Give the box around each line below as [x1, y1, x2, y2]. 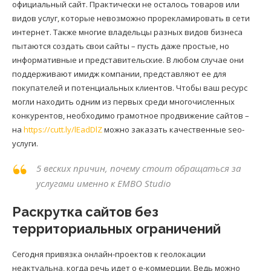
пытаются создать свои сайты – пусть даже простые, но [12, 41, 229, 52]
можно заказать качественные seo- [102, 124, 244, 135]
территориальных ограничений [12, 221, 221, 237]
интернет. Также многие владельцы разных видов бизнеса [12, 27, 243, 38]
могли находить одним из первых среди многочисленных [12, 96, 235, 108]
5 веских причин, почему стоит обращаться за [36, 162, 241, 175]
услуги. [12, 138, 38, 149]
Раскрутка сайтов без [12, 204, 158, 220]
